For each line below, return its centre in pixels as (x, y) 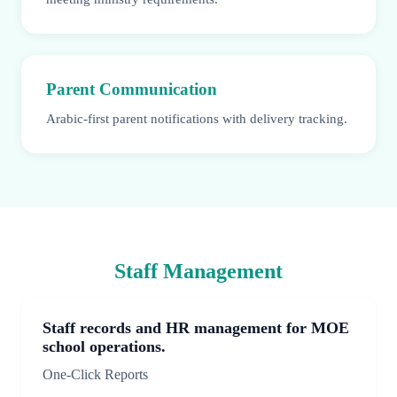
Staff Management (198, 272)
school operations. (104, 347)
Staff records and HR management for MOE (196, 328)
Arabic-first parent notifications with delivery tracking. (197, 119)
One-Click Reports (95, 375)
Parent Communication (132, 90)
